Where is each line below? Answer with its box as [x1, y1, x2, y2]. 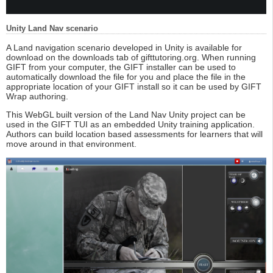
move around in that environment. [6, 138, 136, 149]
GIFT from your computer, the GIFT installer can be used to [6, 62, 236, 72]
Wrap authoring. [6, 91, 68, 101]
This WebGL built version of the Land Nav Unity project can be [6, 109, 246, 119]
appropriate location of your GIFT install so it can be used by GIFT [6, 81, 261, 91]
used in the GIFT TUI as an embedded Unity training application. [6, 119, 255, 129]
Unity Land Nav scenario [6, 23, 98, 33]
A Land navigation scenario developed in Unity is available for [6, 42, 242, 52]
